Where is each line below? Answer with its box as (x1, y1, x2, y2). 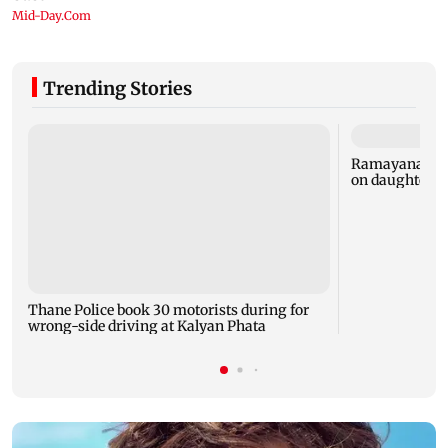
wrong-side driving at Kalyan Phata (28, 317, 267, 336)
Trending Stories (43, 77, 192, 101)
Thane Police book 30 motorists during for (28, 301, 309, 320)
